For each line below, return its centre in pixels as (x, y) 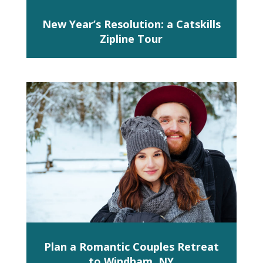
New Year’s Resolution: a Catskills (131, 24)
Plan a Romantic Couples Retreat (131, 247)
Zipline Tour (131, 39)
